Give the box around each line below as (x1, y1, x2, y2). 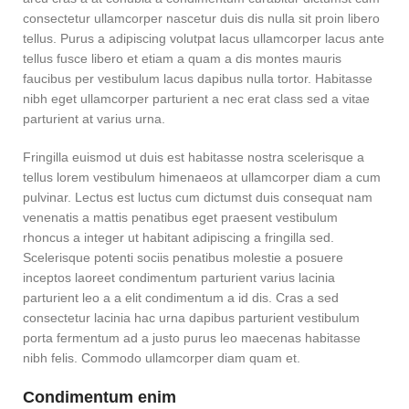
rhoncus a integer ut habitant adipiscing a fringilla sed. (23, 230, 334, 245)
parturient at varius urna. (23, 111, 165, 126)
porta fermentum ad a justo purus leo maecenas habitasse (23, 330, 361, 345)
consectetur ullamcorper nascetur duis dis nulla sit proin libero (23, 11, 380, 26)
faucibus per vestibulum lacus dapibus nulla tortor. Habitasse (23, 71, 372, 86)
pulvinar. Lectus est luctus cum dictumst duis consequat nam (23, 190, 372, 204)
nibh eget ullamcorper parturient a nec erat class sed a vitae (23, 91, 370, 106)
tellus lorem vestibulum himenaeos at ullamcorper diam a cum (23, 170, 381, 184)
